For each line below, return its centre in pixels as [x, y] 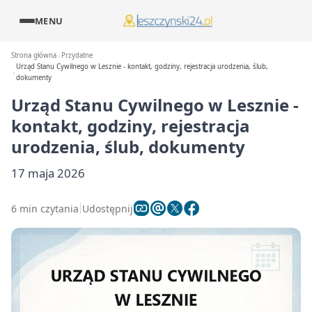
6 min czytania [45, 208]
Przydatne [77, 55]
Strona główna [34, 55]
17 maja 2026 [48, 173]
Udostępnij [108, 208]
